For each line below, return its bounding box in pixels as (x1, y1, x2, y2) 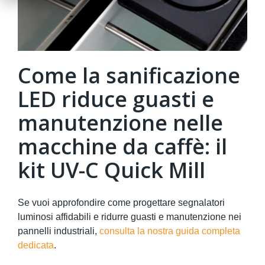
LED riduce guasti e (18, 85, 214, 114)
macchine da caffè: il (18, 132, 227, 161)
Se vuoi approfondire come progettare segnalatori (18, 197, 225, 208)
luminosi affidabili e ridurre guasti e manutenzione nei (18, 211, 241, 222)
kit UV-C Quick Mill (18, 156, 205, 185)
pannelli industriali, (18, 225, 99, 236)
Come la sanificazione (18, 61, 240, 91)
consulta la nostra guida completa (99, 225, 240, 236)
